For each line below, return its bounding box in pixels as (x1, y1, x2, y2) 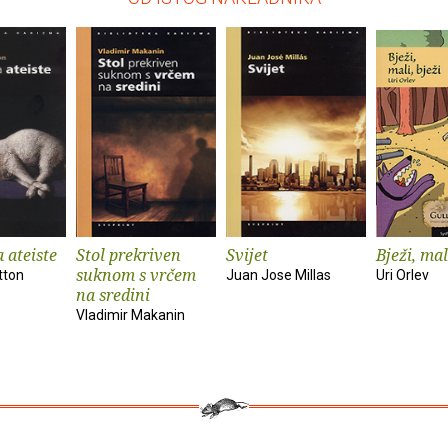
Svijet (226, 244, 268, 267)
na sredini (76, 284, 150, 307)
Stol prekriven (76, 244, 181, 267)
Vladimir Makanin (76, 307, 185, 324)
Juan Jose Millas (226, 267, 331, 284)
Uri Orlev (376, 267, 429, 284)
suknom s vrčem (76, 264, 196, 287)
